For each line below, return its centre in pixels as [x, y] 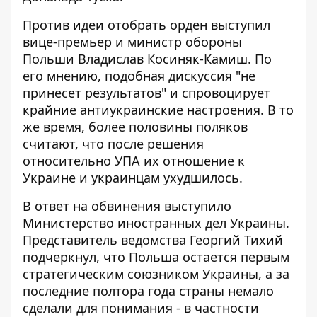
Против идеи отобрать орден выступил [146, 25]
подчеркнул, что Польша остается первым [156, 257]
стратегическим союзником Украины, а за [156, 274]
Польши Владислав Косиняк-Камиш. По [147, 59]
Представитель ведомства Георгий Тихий [153, 240]
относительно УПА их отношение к [134, 161]
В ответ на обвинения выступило [127, 206]
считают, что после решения [113, 144]
